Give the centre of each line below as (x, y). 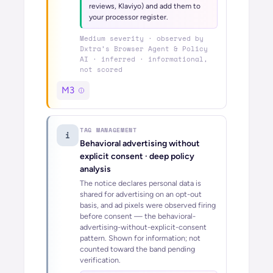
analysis (95, 169)
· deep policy (169, 156)
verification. (100, 260)
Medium (93, 38)
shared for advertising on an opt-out (141, 194)
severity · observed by (154, 38)
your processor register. (129, 17)
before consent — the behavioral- (138, 216)
